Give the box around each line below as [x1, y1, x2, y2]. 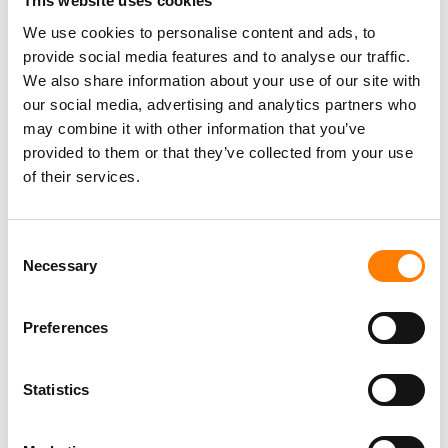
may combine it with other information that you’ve [23, 119, 366, 137]
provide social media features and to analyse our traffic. [23, 47, 411, 65]
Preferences [23, 318, 109, 336]
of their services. [23, 167, 140, 185]
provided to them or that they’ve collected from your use [23, 143, 413, 161]
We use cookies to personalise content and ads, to [23, 23, 376, 41]
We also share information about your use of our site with [23, 71, 421, 89]
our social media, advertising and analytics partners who [23, 95, 416, 113]
